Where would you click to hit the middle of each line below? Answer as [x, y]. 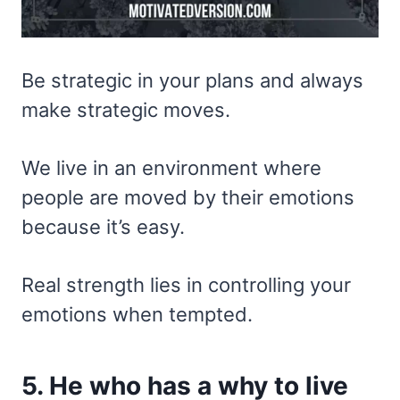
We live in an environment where [171, 167]
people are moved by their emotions [188, 197]
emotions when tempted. [137, 314]
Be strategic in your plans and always [192, 80]
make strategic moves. [126, 109]
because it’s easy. [103, 226]
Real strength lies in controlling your [186, 284]
